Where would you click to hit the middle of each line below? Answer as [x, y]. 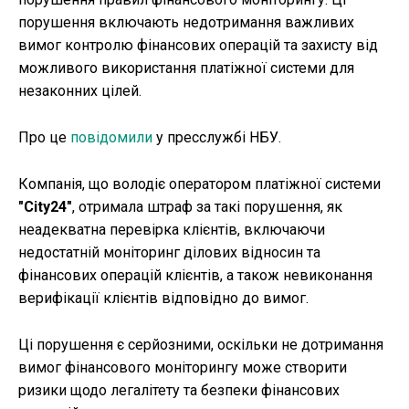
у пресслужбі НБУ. [219, 138]
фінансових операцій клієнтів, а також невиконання [195, 276]
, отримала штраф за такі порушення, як [207, 207]
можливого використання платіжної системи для [186, 68]
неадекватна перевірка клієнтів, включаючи [172, 230]
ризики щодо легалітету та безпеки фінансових [179, 391]
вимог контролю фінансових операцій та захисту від [198, 46]
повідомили [113, 138]
